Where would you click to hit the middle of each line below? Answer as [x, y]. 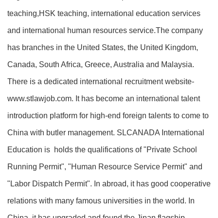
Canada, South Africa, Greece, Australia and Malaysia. [101, 64]
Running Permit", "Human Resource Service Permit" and [105, 167]
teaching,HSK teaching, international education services [104, 13]
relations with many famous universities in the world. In [101, 201]
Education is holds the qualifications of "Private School [102, 150]
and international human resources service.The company [105, 30]
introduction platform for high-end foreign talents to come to [108, 116]
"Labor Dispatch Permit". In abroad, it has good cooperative [109, 184]
